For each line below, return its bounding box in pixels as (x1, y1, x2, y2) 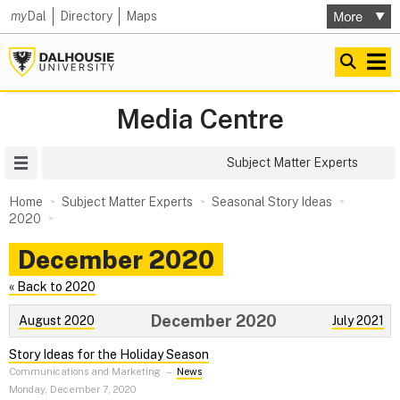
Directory (60, 9, 112, 23)
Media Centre (116, 103, 284, 135)
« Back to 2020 (9, 279, 96, 294)
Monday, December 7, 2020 (9, 382, 137, 396)
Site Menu (37, 155, 95, 170)
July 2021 (332, 312, 384, 328)
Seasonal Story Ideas (212, 195, 332, 209)
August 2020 (19, 312, 95, 328)
